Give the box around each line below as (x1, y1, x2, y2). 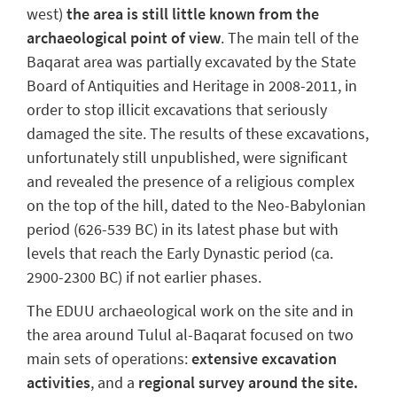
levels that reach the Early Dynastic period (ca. (27, 242, 333, 263)
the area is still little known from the (63, 3, 319, 24)
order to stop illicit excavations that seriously (27, 98, 327, 120)
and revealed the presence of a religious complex (27, 170, 354, 191)
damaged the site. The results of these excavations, (27, 122, 369, 144)
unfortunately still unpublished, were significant (27, 146, 347, 167)
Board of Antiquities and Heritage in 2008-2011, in (27, 74, 357, 96)
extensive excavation (191, 347, 337, 369)
